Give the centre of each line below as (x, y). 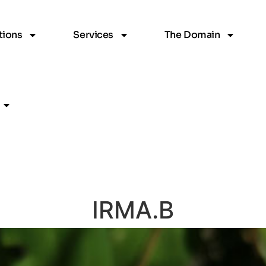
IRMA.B (133, 210)
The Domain (192, 35)
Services (93, 35)
